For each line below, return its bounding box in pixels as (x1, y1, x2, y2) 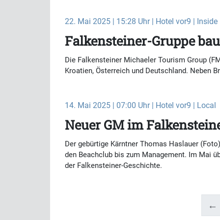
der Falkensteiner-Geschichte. (65, 161, 162, 170)
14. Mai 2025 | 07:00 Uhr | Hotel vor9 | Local (65, 101, 216, 110)
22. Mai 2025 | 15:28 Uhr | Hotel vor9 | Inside (65, 17, 218, 26)
